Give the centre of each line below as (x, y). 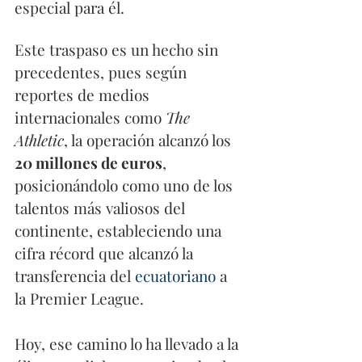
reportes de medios (84, 95)
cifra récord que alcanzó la (106, 253)
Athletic (39, 140)
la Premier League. (79, 299)
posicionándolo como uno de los (126, 185)
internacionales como (90, 118)
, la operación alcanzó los (149, 140)
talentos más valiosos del (102, 208)
